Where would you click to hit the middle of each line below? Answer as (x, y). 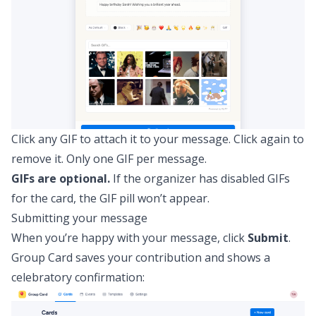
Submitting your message (79, 218)
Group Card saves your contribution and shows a (141, 257)
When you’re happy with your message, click (129, 238)
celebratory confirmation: (78, 277)
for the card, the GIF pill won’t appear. (110, 198)
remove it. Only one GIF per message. (109, 159)
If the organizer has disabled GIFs (200, 178)
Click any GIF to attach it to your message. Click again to (158, 139)
